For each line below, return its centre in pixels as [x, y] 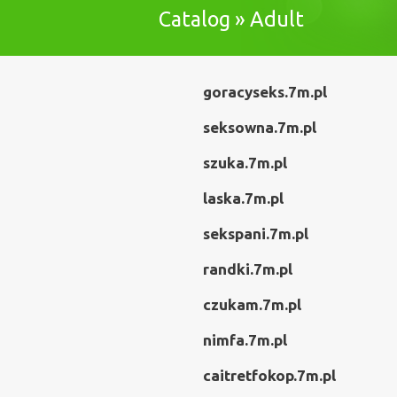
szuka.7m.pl [245, 163]
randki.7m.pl [248, 269]
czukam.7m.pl [252, 304]
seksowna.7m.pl [260, 127]
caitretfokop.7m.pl [269, 375]
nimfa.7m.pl [245, 340]
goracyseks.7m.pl [265, 92]
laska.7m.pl [243, 198]
